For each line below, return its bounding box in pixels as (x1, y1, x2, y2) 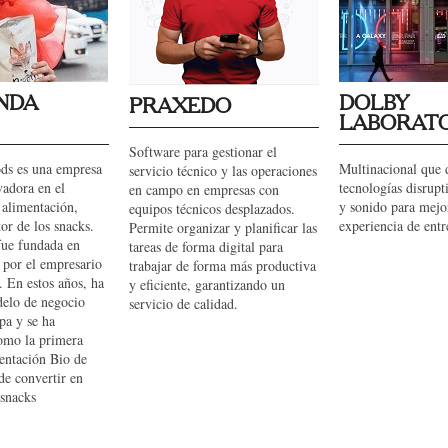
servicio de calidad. (129, 294, 238, 313)
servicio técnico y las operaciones (129, 161, 317, 180)
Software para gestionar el (129, 142, 277, 161)
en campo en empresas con (129, 180, 279, 199)
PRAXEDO (129, 97, 231, 117)
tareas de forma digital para (129, 237, 283, 256)
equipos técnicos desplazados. (129, 199, 295, 218)
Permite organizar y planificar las (129, 218, 317, 237)
